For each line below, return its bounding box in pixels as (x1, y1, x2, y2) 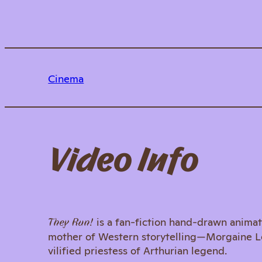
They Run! (48, 214, 94, 229)
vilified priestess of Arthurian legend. (48, 242, 227, 258)
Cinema (48, 70, 84, 85)
